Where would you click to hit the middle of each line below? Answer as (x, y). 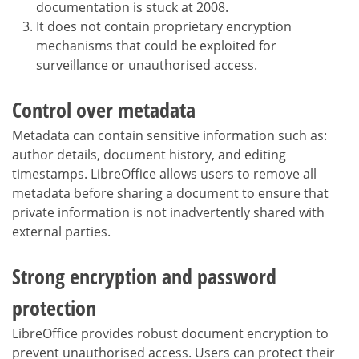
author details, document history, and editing (149, 154)
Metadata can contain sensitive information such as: (169, 135)
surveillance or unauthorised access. (147, 65)
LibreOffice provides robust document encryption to (170, 333)
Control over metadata (104, 109)
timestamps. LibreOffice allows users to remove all (164, 173)
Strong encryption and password (144, 276)
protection (54, 307)
